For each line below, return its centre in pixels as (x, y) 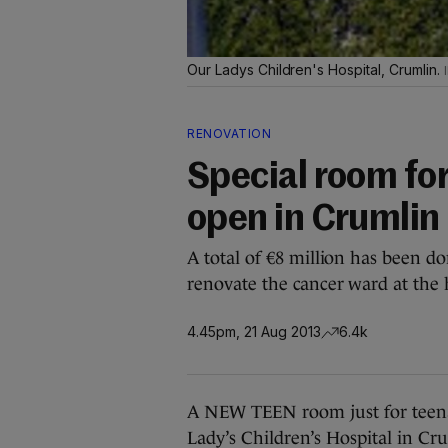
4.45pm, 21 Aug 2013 (254, 331)
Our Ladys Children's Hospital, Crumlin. (315, 69)
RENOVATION (229, 133)
